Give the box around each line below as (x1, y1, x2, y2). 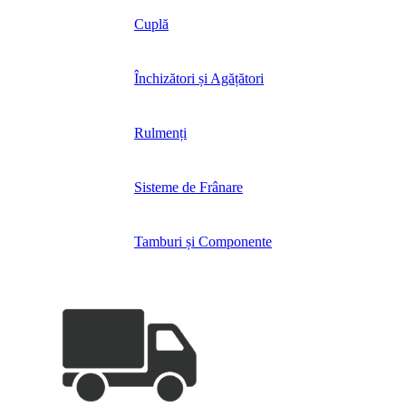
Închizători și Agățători (134, 71, 264, 87)
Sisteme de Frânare (134, 179, 243, 196)
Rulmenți (134, 125, 187, 141)
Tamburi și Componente (134, 234, 272, 250)
